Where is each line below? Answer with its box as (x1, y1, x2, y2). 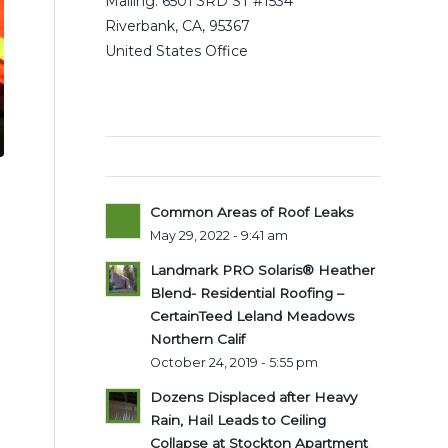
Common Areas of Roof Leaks (150, 203, 354, 220)
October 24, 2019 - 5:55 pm (150, 354, 319, 370)
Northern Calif (150, 330, 246, 347)
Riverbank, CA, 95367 (105, 16, 251, 35)
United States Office (105, 41, 249, 60)
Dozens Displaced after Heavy (150, 388, 358, 405)
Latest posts (105, 145, 226, 167)
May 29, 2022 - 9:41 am (150, 227, 289, 243)
